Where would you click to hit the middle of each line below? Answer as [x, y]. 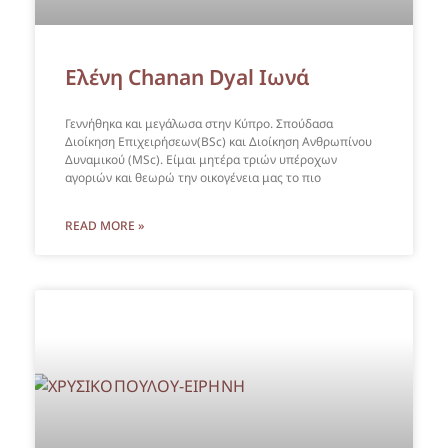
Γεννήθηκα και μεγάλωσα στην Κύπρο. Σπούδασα [199, 123]
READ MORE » [104, 225]
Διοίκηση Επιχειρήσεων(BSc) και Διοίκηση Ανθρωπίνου [218, 141]
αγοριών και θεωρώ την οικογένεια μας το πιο [193, 177]
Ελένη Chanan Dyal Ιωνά [187, 77]
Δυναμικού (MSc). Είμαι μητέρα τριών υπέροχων [201, 159]
